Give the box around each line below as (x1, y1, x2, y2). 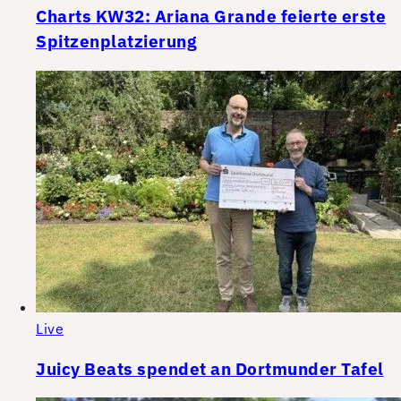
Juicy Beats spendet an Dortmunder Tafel (36, 357, 384, 380)
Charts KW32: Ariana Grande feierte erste (36, 5, 386, 28)
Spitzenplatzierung (36, 30, 196, 53)
